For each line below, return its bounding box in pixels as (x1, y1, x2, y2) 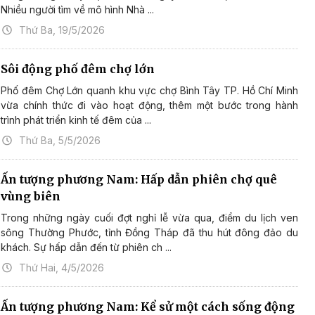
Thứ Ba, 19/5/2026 (19, 24, 105, 37)
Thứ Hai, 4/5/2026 (19, 262, 105, 274)
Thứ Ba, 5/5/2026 (19, 134, 101, 147)
